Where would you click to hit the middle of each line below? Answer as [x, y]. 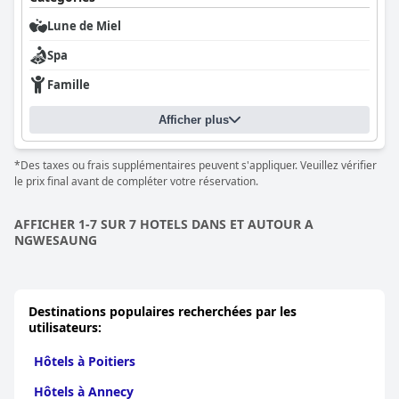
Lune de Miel [84, 26]
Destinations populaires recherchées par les [163, 311]
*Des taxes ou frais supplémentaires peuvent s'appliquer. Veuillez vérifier [195, 165]
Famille [69, 85]
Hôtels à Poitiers [85, 361]
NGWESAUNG [56, 240]
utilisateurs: [65, 327]
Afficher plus [194, 120]
